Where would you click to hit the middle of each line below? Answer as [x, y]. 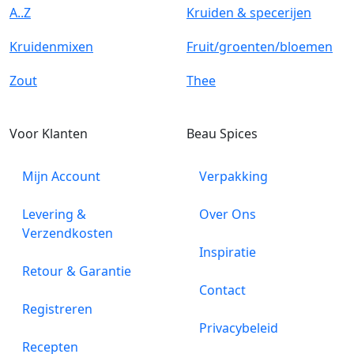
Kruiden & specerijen [249, 12]
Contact [222, 290]
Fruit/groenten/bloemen [260, 46]
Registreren [57, 309]
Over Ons [228, 214]
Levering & [54, 214]
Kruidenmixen [51, 46]
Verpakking [233, 176]
